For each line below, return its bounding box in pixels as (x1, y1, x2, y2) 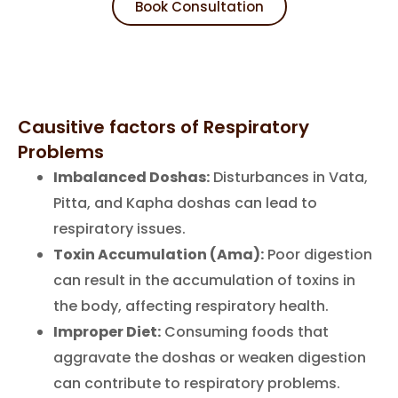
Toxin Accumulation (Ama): (53, 243, 264, 265)
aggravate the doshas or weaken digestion (53, 346, 366, 368)
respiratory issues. (53, 218, 186, 239)
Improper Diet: (53, 321, 161, 342)
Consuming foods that (161, 321, 329, 342)
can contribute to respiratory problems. (53, 372, 340, 394)
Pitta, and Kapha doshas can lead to (53, 192, 317, 213)
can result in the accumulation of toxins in (53, 269, 355, 291)
